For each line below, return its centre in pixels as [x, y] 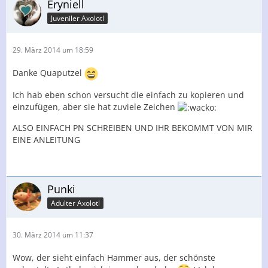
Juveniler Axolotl [77, 18]
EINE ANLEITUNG [46, 140]
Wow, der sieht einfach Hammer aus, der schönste [114, 258]
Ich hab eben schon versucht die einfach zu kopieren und [128, 95]
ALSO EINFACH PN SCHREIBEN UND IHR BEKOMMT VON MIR [133, 128]
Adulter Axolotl [75, 203]
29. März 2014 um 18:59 [53, 50]
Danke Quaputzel [48, 73]
